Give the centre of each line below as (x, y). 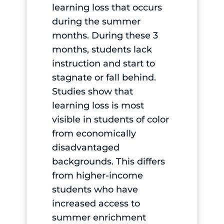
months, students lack (102, 50)
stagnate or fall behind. (104, 78)
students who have (95, 190)
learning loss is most (98, 106)
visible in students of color (110, 120)
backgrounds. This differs (108, 162)
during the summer (96, 22)
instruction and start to (103, 64)
